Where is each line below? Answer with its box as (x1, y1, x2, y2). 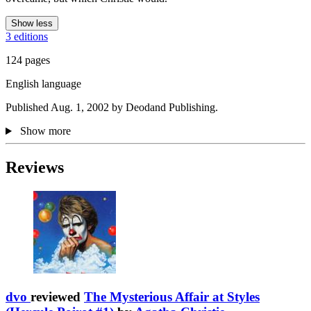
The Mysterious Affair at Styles (84, 289, 260, 304)
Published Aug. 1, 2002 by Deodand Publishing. (6, 101, 218, 114)
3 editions (6, 31, 48, 43)
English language (6, 78, 81, 90)
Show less (11, 18, 53, 29)
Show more (19, 125, 71, 137)
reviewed (31, 289, 84, 304)
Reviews (6, 158, 64, 177)
